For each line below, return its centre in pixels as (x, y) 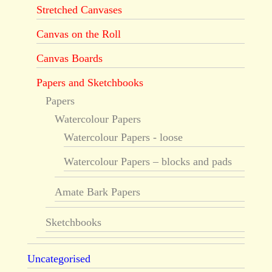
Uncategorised (59, 259)
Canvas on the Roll (78, 34)
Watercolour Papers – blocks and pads (148, 162)
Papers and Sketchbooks (90, 83)
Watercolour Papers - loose (123, 138)
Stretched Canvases (79, 10)
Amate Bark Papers (97, 192)
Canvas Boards (69, 59)
